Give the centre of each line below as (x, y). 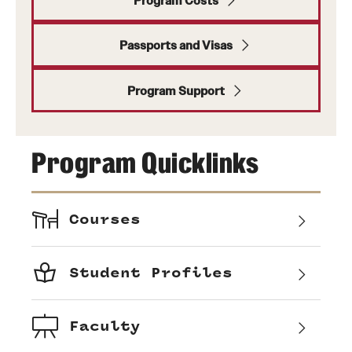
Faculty (104, 326)
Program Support (176, 90)
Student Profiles (150, 273)
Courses (104, 219)
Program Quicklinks (145, 163)
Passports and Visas (176, 45)
